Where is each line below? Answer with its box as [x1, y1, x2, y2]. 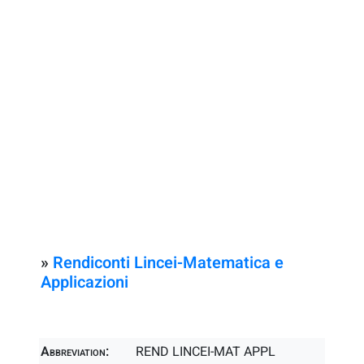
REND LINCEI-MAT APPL [136, 342, 276, 362]
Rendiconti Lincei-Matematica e [53, 251, 284, 275]
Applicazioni [41, 271, 128, 294]
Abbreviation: [41, 342, 109, 362]
